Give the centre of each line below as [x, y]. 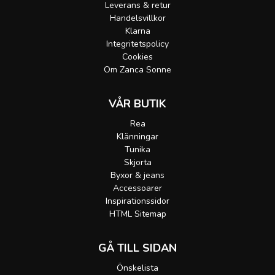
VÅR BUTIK [137, 104]
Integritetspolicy [137, 44]
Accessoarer [137, 188]
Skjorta [137, 163]
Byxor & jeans [137, 176]
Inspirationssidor [137, 201]
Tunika [137, 150]
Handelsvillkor [137, 18]
